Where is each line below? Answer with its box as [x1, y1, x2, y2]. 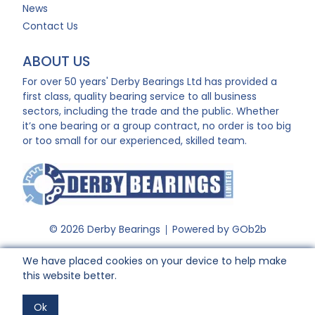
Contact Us [22, 19, 78, 33]
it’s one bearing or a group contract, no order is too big [22, 119, 291, 133]
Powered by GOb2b [172, 222, 266, 236]
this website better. [22, 269, 117, 283]
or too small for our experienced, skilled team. [22, 134, 247, 148]
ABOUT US [22, 51, 90, 71]
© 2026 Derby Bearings [49, 222, 160, 236]
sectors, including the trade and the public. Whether [22, 104, 279, 118]
